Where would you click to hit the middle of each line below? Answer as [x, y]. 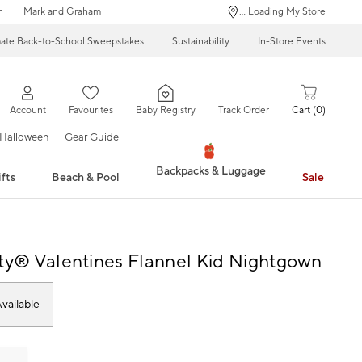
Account [27, 111]
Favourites [90, 111]
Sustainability [201, 41]
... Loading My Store [282, 12]
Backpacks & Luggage [210, 172]
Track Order [243, 111]
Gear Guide [92, 137]
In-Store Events [292, 41]
